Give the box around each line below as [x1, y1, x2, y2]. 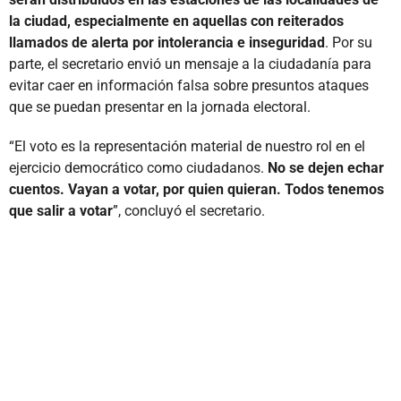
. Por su [325, 33, 372, 51]
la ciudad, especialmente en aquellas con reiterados [9, 12, 344, 30]
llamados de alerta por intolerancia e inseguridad [9, 33, 325, 51]
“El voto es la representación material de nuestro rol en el [9, 137, 365, 155]
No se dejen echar [268, 158, 384, 176]
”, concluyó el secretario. [113, 201, 265, 219]
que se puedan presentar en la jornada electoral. [9, 98, 311, 115]
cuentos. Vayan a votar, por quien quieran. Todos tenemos [9, 180, 384, 198]
